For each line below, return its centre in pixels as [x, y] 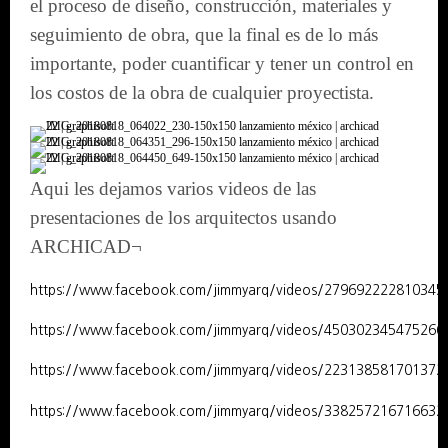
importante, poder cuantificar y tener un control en [222, 63]
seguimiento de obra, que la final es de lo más [204, 34]
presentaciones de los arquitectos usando [183, 217]
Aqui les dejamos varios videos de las [173, 188]
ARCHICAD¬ [86, 246]
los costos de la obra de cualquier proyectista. [202, 92]
